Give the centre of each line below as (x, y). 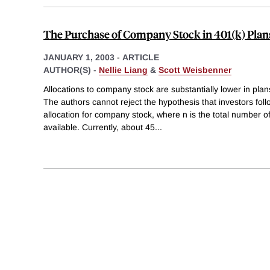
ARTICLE (141, 58)
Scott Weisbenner (195, 70)
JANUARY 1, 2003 (79, 58)
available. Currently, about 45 (99, 127)
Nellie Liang (123, 70)
